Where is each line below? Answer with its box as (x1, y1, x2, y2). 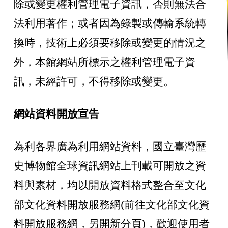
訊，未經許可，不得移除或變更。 (13, 75, 174, 88)
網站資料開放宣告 (13, 107, 99, 120)
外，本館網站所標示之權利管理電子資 (13, 56, 195, 68)
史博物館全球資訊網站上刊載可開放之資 (13, 159, 206, 172)
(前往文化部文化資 (120, 198, 210, 210)
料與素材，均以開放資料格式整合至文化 (13, 179, 206, 191)
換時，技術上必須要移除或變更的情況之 (13, 37, 206, 49)
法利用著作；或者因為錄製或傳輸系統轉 (13, 17, 206, 30)
